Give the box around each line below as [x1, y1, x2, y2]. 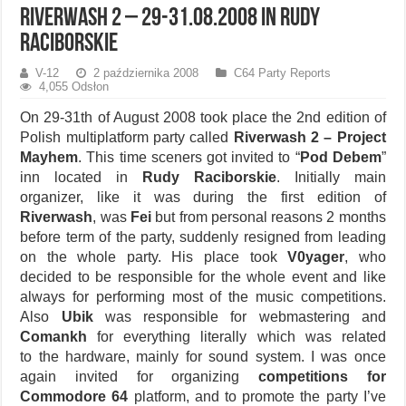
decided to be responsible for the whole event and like [20, 269, 386, 285]
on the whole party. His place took [20, 249, 288, 266]
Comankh [20, 329, 88, 345]
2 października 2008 [93, 66, 199, 81]
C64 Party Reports [234, 66, 332, 81]
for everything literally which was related [87, 329, 386, 345]
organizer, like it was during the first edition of [20, 189, 386, 206]
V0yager [287, 249, 345, 266]
